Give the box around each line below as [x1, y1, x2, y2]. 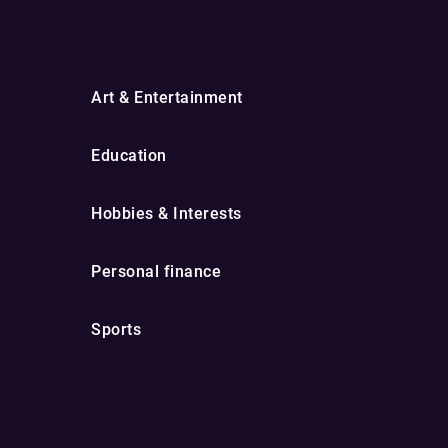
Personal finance [91, 262, 221, 281]
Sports [91, 320, 141, 339]
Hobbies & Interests [91, 204, 242, 223]
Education [91, 146, 167, 165]
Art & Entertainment [91, 88, 243, 107]
